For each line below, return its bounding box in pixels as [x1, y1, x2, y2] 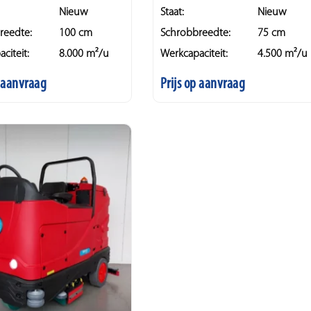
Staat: [160, 6, 184, 18]
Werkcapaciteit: [160, 48, 228, 60]
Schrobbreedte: [160, 27, 230, 39]
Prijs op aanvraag [160, 76, 246, 92]
